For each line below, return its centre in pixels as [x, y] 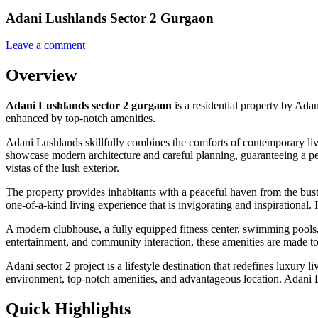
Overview [41, 76]
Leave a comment [45, 45]
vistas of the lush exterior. [62, 168]
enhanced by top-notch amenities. [81, 119]
